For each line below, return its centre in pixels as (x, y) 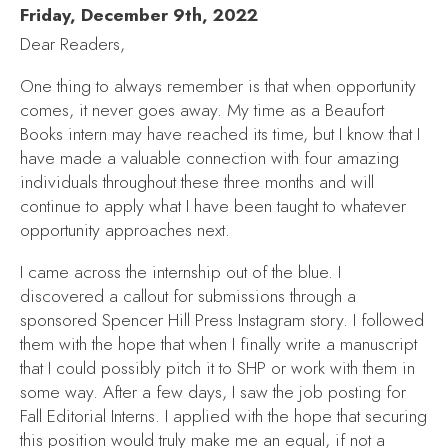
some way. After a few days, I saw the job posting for (213, 391)
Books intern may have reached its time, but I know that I (220, 133)
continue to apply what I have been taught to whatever (213, 205)
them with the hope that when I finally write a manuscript (218, 343)
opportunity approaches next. (127, 229)
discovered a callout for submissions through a (188, 295)
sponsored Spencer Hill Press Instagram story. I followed (222, 319)
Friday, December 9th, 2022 (139, 15)
